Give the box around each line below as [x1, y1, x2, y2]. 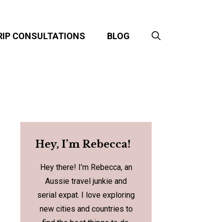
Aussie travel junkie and [45, 176, 127, 186]
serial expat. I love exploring [37, 190, 135, 200]
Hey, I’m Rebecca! [35, 138, 131, 151]
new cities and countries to [39, 204, 133, 214]
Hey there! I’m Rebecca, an [40, 163, 132, 172]
